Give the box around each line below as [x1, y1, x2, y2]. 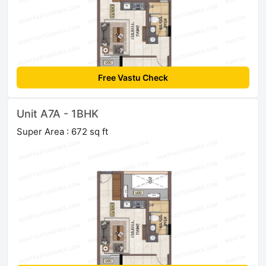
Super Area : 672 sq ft [17, 125, 108, 137]
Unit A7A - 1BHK [17, 107, 99, 120]
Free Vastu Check [98, 72, 168, 83]
